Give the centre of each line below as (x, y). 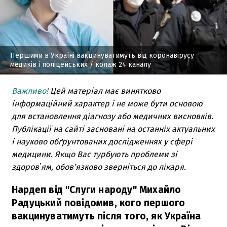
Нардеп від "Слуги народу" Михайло (97, 190)
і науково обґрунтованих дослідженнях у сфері (102, 141)
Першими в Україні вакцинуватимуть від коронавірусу (102, 55)
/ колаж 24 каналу (119, 64)
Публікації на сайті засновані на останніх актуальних (113, 129)
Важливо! (31, 91)
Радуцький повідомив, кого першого (99, 203)
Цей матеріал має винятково (105, 91)
